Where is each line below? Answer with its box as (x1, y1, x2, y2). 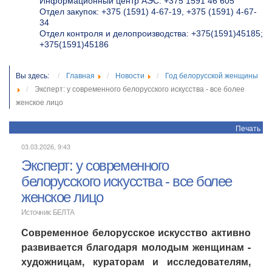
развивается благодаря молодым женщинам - (21, 240, 251, 254)
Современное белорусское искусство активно (21, 225, 251, 239)
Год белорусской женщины (165, 72, 258, 80)
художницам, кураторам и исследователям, (21, 254, 251, 268)
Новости (115, 72, 144, 80)
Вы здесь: (16, 72, 55, 80)
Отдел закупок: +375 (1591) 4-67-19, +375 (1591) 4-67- (39, 7, 257, 16)
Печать (236, 123, 260, 133)
